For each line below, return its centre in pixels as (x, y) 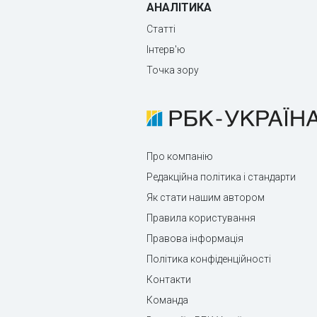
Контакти (169, 279)
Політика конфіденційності (209, 259)
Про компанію (180, 156)
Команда (167, 300)
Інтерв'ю (166, 49)
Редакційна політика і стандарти (221, 177)
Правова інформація (195, 238)
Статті (161, 29)
